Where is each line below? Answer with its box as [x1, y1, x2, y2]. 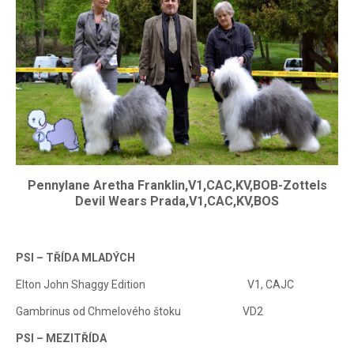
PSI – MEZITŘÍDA [16, 332, 107, 345]
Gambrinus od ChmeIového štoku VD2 [16, 305, 263, 318]
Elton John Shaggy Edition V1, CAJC [16, 278, 294, 291]
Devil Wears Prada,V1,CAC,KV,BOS [75, 194, 279, 209]
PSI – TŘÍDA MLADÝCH [16, 251, 135, 264]
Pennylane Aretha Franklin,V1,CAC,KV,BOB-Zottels [27, 178, 327, 193]
